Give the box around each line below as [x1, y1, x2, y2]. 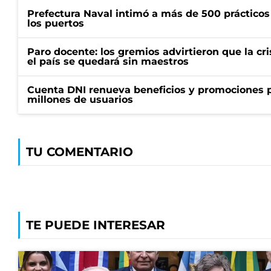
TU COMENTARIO [26, 145, 133, 159]
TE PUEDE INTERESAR [26, 218, 165, 232]
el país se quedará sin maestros [27, 56, 189, 67]
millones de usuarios [27, 94, 133, 105]
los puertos [27, 18, 84, 29]
